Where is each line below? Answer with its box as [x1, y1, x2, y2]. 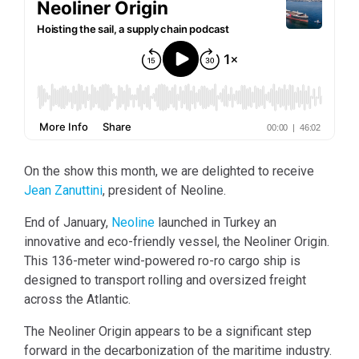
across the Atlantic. [24, 291, 134, 307]
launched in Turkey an [155, 214, 276, 230]
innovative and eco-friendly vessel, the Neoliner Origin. [24, 233, 329, 249]
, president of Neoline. [103, 182, 229, 198]
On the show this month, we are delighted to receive [24, 163, 314, 179]
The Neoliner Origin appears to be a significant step [24, 323, 312, 339]
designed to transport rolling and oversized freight [24, 272, 306, 288]
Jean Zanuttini [24, 182, 103, 198]
